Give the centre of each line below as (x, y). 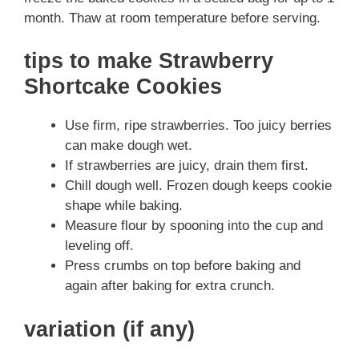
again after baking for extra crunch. (170, 286)
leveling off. (99, 246)
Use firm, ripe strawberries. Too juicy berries (198, 126)
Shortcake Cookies (123, 87)
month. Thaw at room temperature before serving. (172, 18)
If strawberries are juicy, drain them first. (187, 166)
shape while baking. (124, 206)
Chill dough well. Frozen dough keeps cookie (198, 186)
